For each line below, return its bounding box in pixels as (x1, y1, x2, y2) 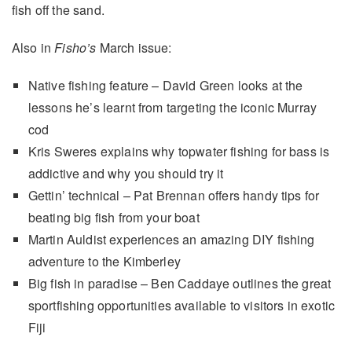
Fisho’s (54, 38, 97, 57)
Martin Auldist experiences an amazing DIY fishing (27, 229, 315, 248)
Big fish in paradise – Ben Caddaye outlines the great (27, 273, 332, 292)
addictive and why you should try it (27, 163, 224, 182)
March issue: (96, 38, 172, 57)
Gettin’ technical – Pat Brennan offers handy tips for (27, 185, 320, 204)
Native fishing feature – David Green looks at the (27, 75, 303, 94)
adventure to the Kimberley (27, 251, 181, 270)
